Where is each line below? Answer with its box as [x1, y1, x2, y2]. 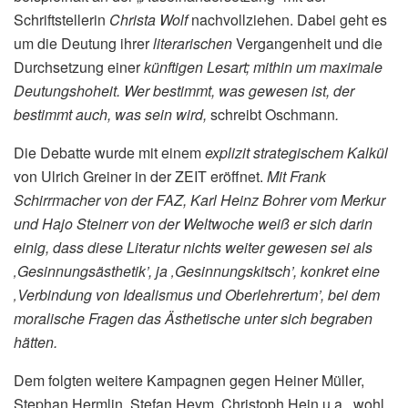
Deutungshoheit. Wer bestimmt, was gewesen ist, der [14, 80, 354, 102]
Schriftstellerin [14, 9, 109, 31]
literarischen [153, 33, 232, 55]
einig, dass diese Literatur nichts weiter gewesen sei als [14, 237, 372, 259]
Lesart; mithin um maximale [207, 56, 382, 78]
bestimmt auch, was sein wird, [14, 104, 210, 126]
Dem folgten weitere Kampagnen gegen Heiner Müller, [14, 370, 364, 392]
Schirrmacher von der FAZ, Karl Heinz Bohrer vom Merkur [14, 189, 385, 211]
